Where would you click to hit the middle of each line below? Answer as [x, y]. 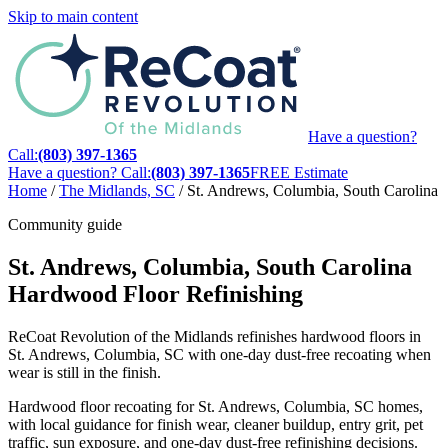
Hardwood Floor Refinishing [155, 293]
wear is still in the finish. [84, 372]
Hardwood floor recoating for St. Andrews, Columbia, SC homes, [215, 406]
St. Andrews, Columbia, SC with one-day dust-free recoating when [219, 354]
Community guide [65, 224]
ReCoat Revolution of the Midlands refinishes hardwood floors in [214, 336]
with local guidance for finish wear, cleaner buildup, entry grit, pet [215, 424]
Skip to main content [73, 16]
